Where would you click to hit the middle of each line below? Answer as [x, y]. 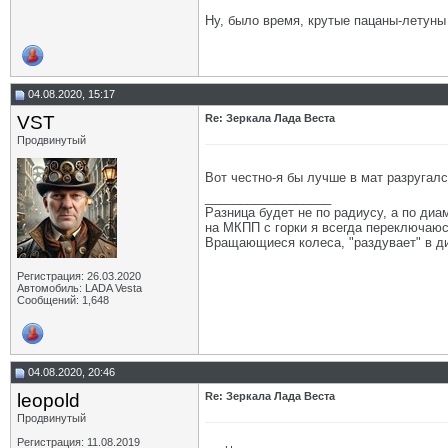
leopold [48, 400]
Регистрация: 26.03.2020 [79, 276]
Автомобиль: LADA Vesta [79, 288]
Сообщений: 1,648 [63, 300]
